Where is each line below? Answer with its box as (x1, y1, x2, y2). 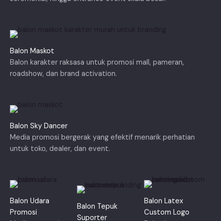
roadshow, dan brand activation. (10, 69, 117, 78)
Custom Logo (144, 207, 189, 217)
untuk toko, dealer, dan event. (10, 144, 110, 153)
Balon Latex (144, 196, 183, 206)
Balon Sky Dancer (10, 121, 68, 131)
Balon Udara (10, 196, 49, 206)
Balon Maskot (10, 46, 54, 56)
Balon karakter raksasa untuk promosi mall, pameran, (10, 57, 184, 67)
